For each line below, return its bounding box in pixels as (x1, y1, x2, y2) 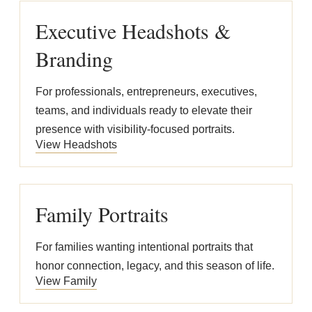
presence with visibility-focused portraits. (36, 123, 235, 135)
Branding (36, 45, 113, 72)
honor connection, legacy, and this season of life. (36, 260, 274, 272)
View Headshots (36, 139, 117, 150)
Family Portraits (36, 200, 169, 228)
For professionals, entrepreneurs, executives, (36, 86, 257, 97)
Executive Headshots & (36, 17, 231, 45)
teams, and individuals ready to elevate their (36, 104, 252, 116)
